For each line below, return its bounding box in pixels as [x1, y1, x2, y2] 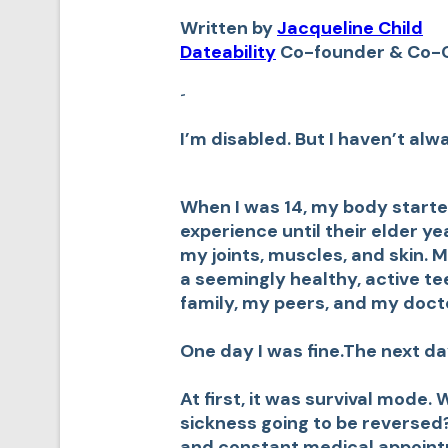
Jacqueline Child [277, 15, 423, 40]
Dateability [180, 39, 276, 64]
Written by [180, 15, 277, 40]
